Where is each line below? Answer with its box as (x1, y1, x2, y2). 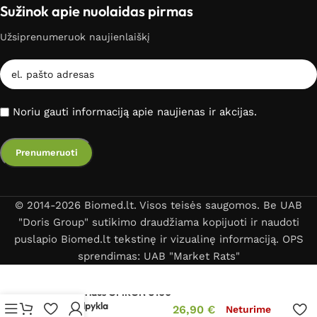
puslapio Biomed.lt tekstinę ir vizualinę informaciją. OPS (13, 232, 304, 246)
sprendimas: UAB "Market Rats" (77, 249, 240, 263)
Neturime (226, 304, 271, 315)
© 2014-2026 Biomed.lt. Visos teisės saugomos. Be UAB (15, 198, 302, 212)
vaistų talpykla (46, 299, 108, 312)
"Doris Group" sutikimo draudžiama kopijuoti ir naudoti (18, 215, 299, 229)
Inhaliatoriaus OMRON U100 (46, 285, 171, 299)
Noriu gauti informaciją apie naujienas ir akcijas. (13, 105, 257, 118)
